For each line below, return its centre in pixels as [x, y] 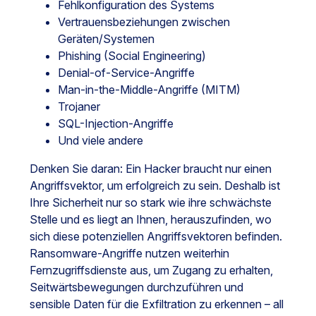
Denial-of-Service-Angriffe [126, 73]
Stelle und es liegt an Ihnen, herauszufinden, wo [151, 220]
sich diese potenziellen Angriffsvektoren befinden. [156, 237]
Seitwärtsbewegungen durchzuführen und [136, 287]
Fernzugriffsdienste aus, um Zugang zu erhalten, [151, 271]
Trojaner [79, 107]
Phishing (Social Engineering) [132, 56]
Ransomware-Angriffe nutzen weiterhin [129, 254]
